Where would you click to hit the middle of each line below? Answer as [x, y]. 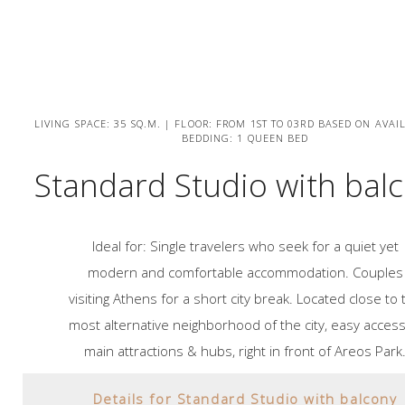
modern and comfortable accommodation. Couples [245, 272]
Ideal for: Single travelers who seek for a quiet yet [245, 245]
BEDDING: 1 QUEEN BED [245, 137]
